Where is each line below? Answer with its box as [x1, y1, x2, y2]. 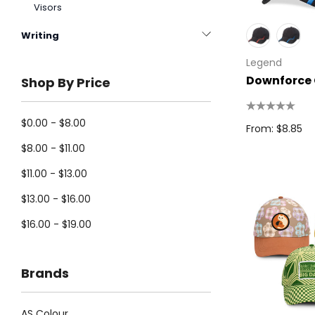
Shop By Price [21, 74, 110, 91]
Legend [246, 55, 282, 70]
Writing [21, 29, 59, 42]
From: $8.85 [246, 121, 302, 136]
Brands [21, 264, 69, 282]
